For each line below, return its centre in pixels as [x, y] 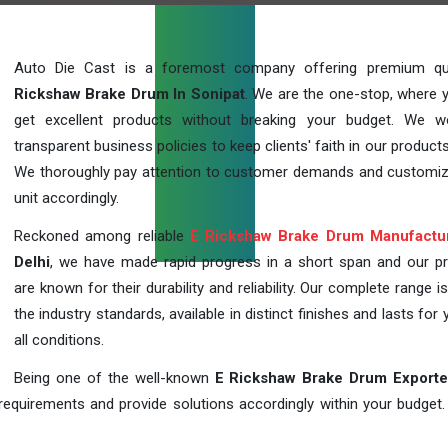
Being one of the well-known [114, 378]
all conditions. [59, 340]
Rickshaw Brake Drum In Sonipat [129, 94]
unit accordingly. [66, 198]
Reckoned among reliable [102, 236]
